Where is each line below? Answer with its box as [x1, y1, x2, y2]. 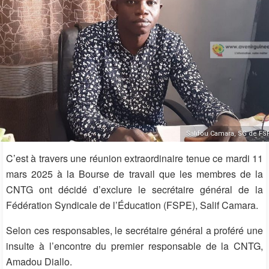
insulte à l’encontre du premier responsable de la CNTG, [6, 238, 263, 253]
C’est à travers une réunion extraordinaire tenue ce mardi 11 [6, 151, 263, 165]
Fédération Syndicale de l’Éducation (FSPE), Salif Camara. [6, 198, 258, 212]
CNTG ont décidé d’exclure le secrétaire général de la [6, 182, 263, 196]
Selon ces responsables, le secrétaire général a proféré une [6, 223, 263, 237]
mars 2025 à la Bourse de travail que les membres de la [6, 166, 263, 181]
